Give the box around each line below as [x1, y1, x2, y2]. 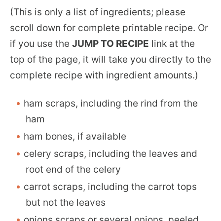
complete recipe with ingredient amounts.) [10, 69, 198, 81]
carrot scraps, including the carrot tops [24, 181, 197, 192]
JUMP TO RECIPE [72, 37, 149, 49]
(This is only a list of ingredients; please [10, 6, 185, 18]
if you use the [10, 37, 72, 49]
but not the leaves [26, 196, 106, 208]
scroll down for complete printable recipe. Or [10, 22, 208, 34]
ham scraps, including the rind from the [24, 97, 198, 109]
